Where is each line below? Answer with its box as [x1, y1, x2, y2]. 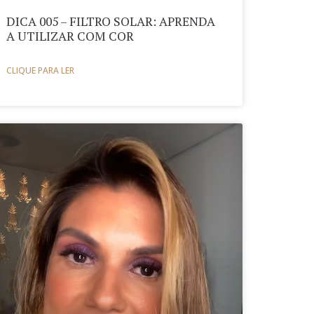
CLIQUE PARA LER [6, 64, 75, 76]
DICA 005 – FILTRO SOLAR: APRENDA [6, 13, 216, 29]
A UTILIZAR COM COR [6, 27, 135, 44]
